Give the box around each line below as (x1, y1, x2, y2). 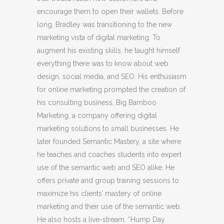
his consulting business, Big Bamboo (37, 98, 156, 106)
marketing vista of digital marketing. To (37, 33, 160, 41)
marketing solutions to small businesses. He (37, 124, 179, 132)
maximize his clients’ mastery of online (37, 189, 161, 197)
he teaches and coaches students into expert (37, 150, 181, 158)
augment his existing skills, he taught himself (37, 46, 180, 54)
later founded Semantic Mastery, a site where (37, 137, 181, 145)
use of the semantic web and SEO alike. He (37, 163, 174, 171)
